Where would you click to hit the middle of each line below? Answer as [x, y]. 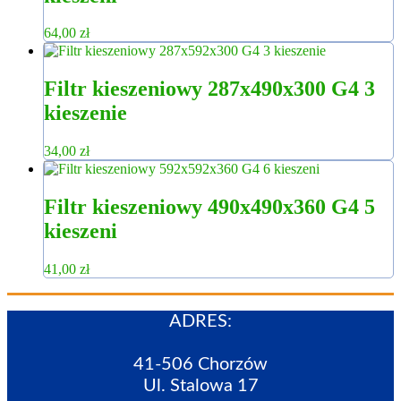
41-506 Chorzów [200, 364]
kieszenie [85, 113]
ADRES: [200, 321]
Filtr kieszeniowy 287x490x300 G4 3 [209, 89]
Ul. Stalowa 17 [200, 385]
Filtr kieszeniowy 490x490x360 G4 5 [209, 207]
